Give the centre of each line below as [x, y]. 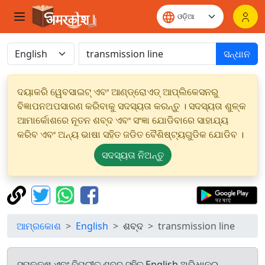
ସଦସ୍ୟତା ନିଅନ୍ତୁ [132, 155]
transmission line [196, 226]
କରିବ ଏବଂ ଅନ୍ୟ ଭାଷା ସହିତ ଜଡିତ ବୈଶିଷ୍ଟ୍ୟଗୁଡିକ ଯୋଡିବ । [130, 134]
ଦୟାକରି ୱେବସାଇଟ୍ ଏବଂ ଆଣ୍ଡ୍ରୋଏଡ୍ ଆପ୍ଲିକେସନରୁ [118, 92]
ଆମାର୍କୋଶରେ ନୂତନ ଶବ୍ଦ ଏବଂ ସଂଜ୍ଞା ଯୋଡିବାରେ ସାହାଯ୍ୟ [123, 120]
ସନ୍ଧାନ [237, 54]
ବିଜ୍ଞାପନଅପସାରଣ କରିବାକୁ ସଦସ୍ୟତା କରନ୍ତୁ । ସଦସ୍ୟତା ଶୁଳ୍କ [132, 106]
